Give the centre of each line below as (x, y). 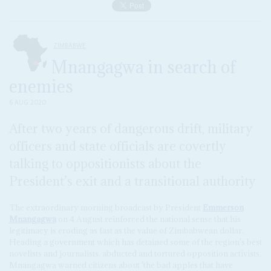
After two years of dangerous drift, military (131, 129)
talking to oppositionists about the (105, 164)
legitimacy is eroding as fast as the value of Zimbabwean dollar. (126, 230)
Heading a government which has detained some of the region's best (135, 242)
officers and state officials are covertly (117, 146)
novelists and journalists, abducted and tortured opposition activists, (135, 253)
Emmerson (223, 207)
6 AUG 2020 (27, 102)
